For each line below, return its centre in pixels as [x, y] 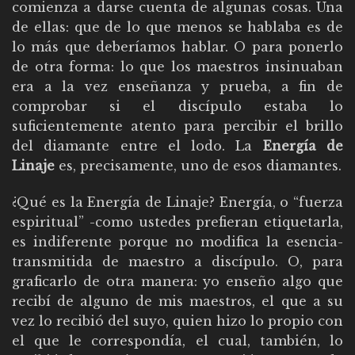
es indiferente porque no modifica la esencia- [177, 242]
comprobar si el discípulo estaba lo [177, 107]
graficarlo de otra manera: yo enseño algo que [177, 282]
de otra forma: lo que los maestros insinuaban [177, 67]
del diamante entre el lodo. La [137, 146]
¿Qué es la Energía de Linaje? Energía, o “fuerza [177, 202]
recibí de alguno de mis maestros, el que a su [177, 302]
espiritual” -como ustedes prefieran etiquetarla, [177, 222]
